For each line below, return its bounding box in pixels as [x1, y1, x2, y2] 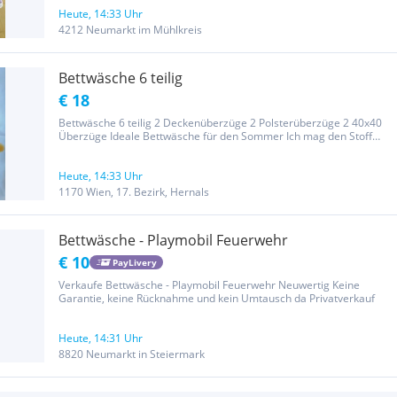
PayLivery [112, 255, 157, 269]
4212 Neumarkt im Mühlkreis [58, 22, 202, 37]
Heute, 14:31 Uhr [58, 331, 143, 346]
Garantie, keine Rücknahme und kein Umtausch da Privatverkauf [58, 291, 375, 306]
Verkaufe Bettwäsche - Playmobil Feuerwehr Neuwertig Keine [58, 277, 360, 292]
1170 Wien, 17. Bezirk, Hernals [58, 184, 209, 199]
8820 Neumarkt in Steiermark [58, 346, 205, 362]
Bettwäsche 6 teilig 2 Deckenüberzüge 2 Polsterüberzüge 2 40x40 [58, 115, 382, 130]
